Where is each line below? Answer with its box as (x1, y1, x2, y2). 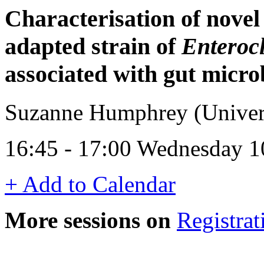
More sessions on (5, 207, 171, 233)
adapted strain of (5, 33, 181, 60)
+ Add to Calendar (5, 171, 176, 197)
